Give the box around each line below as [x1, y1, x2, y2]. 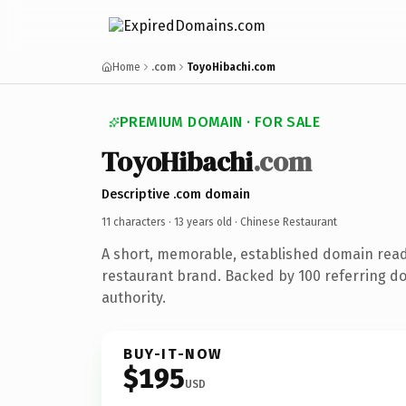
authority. [101, 288, 166, 306]
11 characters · [101, 215, 174, 228]
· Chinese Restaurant [232, 215, 337, 228]
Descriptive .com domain [101, 186, 250, 202]
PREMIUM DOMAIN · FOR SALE [120, 113, 320, 130]
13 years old [174, 215, 232, 228]
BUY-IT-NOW [123, 344, 223, 362]
